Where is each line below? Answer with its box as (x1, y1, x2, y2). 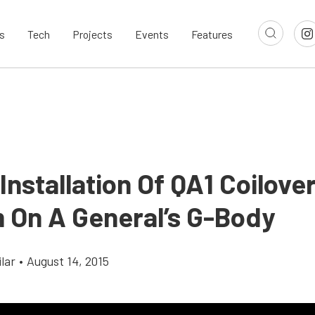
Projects (72, 27, 112, 41)
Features (191, 27, 233, 41)
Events (135, 27, 169, 41)
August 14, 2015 (27, 253, 109, 269)
